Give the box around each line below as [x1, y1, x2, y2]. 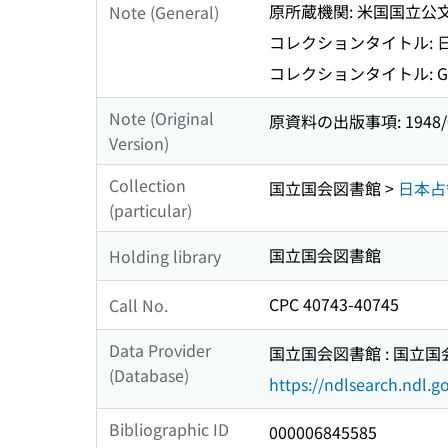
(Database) [109, 363, 189, 388]
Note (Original [109, 106, 214, 131]
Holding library [109, 243, 221, 268]
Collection [109, 173, 186, 198]
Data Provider [109, 338, 211, 363]
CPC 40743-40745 [269, 292, 399, 317]
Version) [109, 131, 169, 156]
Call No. [109, 292, 168, 317]
